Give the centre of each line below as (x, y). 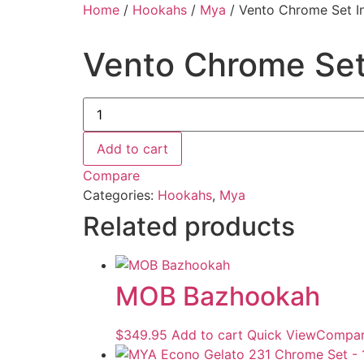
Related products (189, 226)
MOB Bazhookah (218, 296)
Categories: (120, 195)
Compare (111, 175)
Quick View (282, 335)
